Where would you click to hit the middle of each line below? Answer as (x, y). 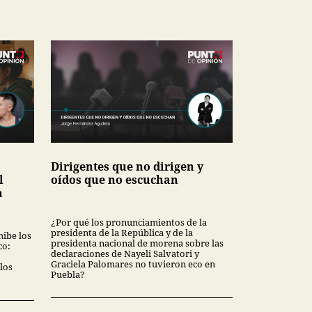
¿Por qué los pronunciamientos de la (129, 222)
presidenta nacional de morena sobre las (137, 243)
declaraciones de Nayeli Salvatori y (125, 253)
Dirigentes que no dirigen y (127, 166)
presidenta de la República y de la (122, 232)
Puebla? (68, 274)
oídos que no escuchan (115, 179)
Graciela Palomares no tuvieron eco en (133, 264)
